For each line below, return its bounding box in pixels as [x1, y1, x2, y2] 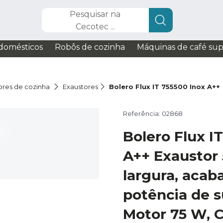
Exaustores [63, 83, 99, 91]
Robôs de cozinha [55, 42, 125, 52]
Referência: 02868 [123, 110, 183, 117]
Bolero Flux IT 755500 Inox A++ [109, 83, 221, 91]
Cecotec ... [75, 21, 115, 31]
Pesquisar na [70, 9, 121, 19]
